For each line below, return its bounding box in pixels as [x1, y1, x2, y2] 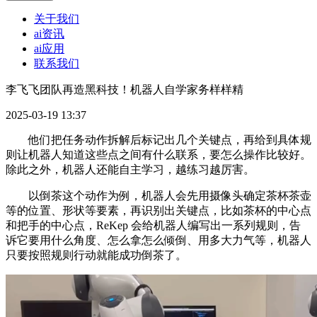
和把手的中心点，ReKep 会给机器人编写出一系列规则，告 [6, 219, 301, 232]
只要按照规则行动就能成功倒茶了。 [6, 249, 187, 262]
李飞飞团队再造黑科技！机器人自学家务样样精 [6, 83, 243, 96]
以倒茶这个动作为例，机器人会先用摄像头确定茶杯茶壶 [6, 190, 311, 202]
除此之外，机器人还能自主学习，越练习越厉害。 [6, 163, 255, 176]
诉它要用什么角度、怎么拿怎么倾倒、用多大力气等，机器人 [6, 234, 311, 247]
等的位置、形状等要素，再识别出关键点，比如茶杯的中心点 [6, 204, 311, 217]
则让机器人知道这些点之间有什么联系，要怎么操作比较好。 [6, 149, 311, 161]
